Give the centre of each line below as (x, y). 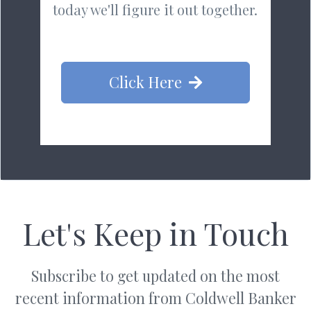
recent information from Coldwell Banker (155, 297)
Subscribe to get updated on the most (155, 275)
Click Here (145, 82)
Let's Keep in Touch (155, 233)
